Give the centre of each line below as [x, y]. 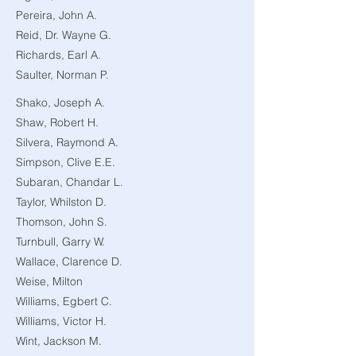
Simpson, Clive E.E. [66, 162]
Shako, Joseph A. [60, 103]
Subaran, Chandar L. [70, 182]
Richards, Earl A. [58, 55]
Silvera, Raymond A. [67, 142]
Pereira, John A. [56, 15]
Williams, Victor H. [61, 321]
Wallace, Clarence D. [69, 261]
